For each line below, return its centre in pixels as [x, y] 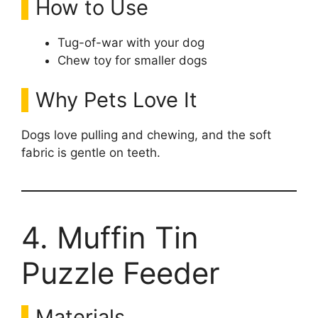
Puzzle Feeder [121, 273]
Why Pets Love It [116, 99]
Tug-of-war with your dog [131, 43]
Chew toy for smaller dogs [132, 60]
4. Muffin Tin [110, 237]
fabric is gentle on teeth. [91, 152]
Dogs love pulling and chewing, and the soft [146, 135]
